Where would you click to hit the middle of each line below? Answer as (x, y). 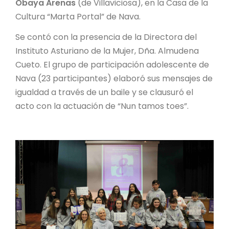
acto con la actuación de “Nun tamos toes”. (102, 106)
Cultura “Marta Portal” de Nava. (78, 16)
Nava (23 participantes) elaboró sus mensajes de (114, 78)
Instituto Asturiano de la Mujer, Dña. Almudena (107, 51)
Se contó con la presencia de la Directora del (106, 37)
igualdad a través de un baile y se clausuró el (104, 92)
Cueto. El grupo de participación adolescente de (112, 64)
